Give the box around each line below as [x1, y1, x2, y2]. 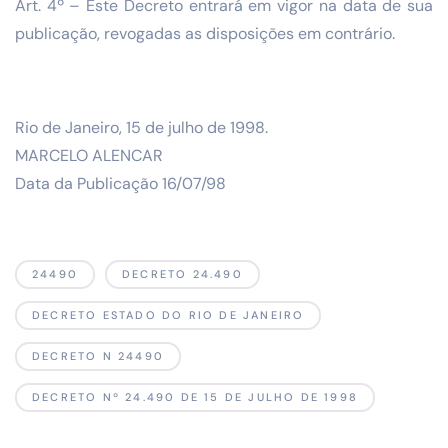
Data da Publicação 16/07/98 [15, 173, 226, 195]
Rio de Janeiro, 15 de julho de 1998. [15, 117, 268, 139]
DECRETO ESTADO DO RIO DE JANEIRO [32, 308, 305, 323]
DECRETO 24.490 [122, 267, 243, 282]
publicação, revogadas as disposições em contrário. [15, 22, 395, 44]
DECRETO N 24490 [32, 349, 164, 364]
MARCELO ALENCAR [15, 145, 167, 167]
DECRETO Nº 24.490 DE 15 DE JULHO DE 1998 [32, 390, 358, 405]
